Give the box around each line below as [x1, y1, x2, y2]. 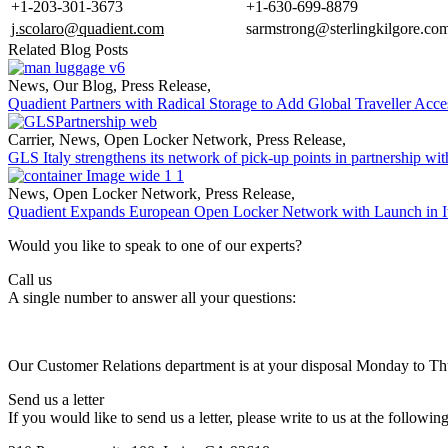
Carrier [8, 130, 51, 148]
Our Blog [49, 76, 113, 94]
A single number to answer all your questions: [8, 288, 296, 306]
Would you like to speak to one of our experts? [8, 236, 302, 254]
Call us [8, 270, 52, 288]
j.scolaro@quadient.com [11, 19, 164, 37]
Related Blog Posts [8, 40, 128, 58]
